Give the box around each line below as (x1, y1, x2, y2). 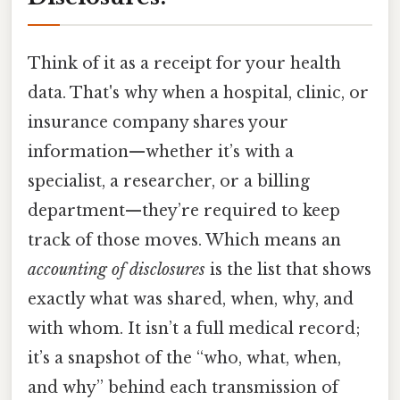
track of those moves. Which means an (28, 229, 341, 250)
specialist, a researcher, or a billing (28, 171, 310, 191)
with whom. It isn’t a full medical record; (28, 318, 361, 338)
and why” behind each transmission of (28, 377, 338, 397)
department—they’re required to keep (28, 200, 340, 221)
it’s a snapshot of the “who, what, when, (28, 347, 341, 368)
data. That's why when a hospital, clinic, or (28, 82, 369, 103)
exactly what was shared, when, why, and (28, 288, 354, 309)
